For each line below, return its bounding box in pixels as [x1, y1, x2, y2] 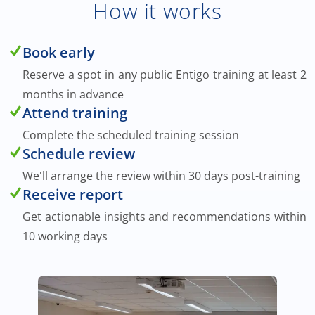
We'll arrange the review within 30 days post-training [22, 168, 300, 184]
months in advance [22, 86, 124, 102]
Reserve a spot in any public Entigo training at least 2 [22, 67, 307, 82]
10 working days [22, 229, 108, 244]
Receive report [22, 185, 123, 204]
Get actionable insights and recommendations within [22, 209, 307, 224]
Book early [22, 43, 95, 62]
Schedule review [22, 144, 135, 163]
